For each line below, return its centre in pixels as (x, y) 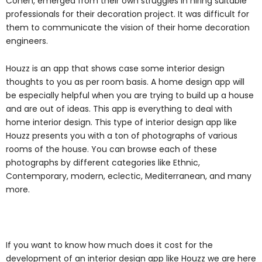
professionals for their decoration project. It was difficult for (127, 14)
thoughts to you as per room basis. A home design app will (125, 82)
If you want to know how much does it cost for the (109, 245)
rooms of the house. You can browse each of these (111, 149)
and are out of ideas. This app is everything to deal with (119, 109)
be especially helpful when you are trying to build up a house (130, 96)
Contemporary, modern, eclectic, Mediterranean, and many (129, 176)
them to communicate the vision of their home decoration (128, 27)
